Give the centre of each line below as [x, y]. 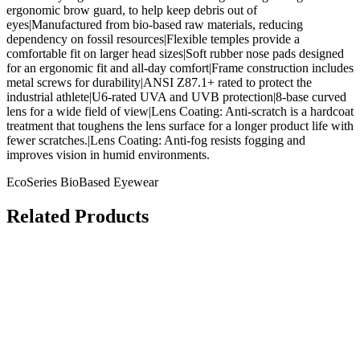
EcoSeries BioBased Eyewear [82, 182]
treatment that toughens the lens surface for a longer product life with [180, 125]
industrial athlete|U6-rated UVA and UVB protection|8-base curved [176, 96]
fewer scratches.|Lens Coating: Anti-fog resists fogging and [156, 140]
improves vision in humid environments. [108, 154]
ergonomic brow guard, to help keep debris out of [132, 10]
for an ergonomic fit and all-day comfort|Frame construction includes [180, 67]
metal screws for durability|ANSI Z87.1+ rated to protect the [159, 82]
